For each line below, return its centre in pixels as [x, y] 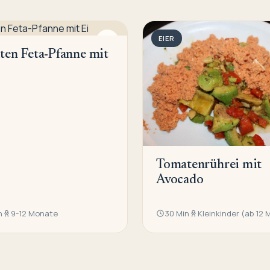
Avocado [180, 181]
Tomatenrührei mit [209, 165]
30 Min [177, 214]
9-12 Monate [34, 214]
